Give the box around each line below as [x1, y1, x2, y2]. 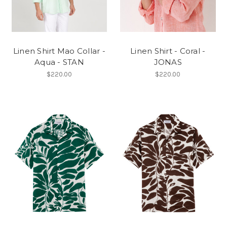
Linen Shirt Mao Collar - [13, 46, 105, 56]
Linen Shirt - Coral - [130, 46, 206, 56]
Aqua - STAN [34, 57, 84, 67]
